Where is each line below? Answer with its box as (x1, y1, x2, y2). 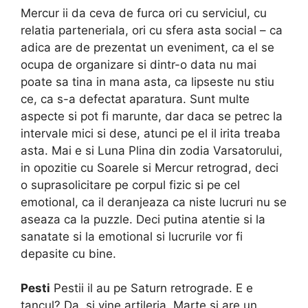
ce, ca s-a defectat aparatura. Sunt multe (21, 91, 250, 106)
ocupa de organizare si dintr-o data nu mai (21, 57, 256, 71)
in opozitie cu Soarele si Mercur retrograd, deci (21, 160, 278, 175)
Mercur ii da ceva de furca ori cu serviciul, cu (21, 5, 267, 20)
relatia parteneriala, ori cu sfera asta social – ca (21, 23, 283, 37)
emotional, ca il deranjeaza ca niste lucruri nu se (21, 195, 287, 209)
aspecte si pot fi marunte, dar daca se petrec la (21, 109, 283, 123)
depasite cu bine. (21, 246, 116, 261)
